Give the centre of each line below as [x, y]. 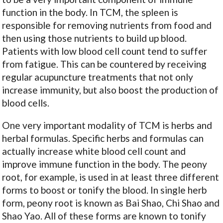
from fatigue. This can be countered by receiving [105, 64]
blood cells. [26, 103]
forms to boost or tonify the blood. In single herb [105, 190]
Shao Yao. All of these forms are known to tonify [104, 216]
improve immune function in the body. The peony [105, 164]
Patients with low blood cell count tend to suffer [105, 51]
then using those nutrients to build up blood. [95, 38]
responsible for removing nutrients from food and [107, 25]
